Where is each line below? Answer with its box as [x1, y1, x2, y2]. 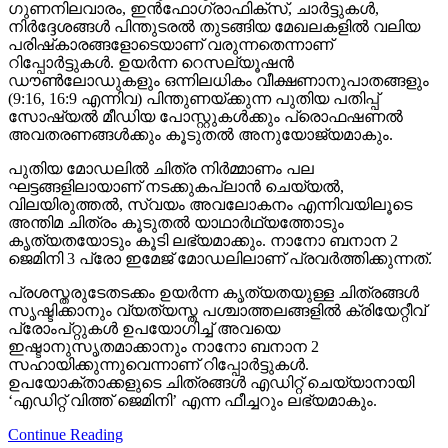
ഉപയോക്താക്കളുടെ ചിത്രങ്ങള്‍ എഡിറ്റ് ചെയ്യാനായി [8, 373, 414, 391]
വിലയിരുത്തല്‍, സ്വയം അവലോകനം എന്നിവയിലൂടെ [8, 195, 412, 213]
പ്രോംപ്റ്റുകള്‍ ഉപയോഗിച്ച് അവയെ [8, 319, 280, 337]
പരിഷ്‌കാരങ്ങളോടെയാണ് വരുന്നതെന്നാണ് [8, 35, 333, 53]
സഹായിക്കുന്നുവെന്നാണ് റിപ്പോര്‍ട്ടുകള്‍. [8, 355, 309, 373]
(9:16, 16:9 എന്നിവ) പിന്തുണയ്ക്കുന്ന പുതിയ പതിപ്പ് [8, 89, 379, 107]
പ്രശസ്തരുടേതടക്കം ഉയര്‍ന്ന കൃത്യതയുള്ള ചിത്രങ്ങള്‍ [8, 283, 419, 301]
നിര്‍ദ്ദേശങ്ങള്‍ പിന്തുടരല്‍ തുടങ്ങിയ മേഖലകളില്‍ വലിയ [8, 17, 420, 35]
